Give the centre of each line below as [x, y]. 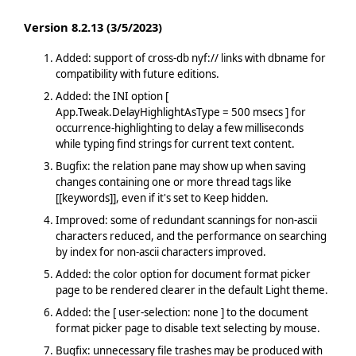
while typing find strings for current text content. [175, 143]
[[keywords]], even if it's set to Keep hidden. [162, 197]
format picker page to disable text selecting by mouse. [188, 328]
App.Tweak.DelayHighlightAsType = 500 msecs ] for [180, 112]
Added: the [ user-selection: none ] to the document [182, 312]
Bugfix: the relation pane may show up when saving [180, 166]
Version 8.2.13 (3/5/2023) [93, 27]
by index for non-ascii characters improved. [161, 252]
